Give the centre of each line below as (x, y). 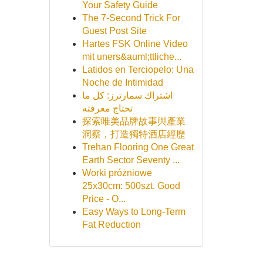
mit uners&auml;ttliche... (131, 57)
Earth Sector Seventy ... (131, 160)
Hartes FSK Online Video (135, 44)
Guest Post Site (114, 31)
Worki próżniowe (117, 173)
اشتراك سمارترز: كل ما (127, 95)
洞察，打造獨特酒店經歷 (134, 134)
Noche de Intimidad (122, 82)
